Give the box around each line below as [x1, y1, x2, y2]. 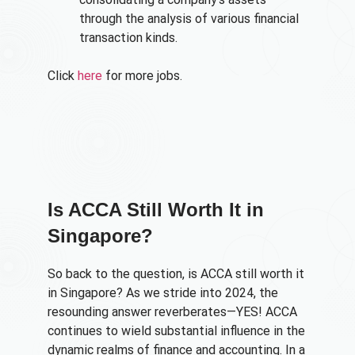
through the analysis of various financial [79, 10, 299, 26]
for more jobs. [102, 67, 182, 83]
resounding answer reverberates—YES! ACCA [48, 303, 297, 319]
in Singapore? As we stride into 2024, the [48, 284, 278, 300]
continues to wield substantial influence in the [48, 323, 305, 338]
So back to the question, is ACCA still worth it [48, 265, 304, 281]
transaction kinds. [79, 29, 177, 45]
